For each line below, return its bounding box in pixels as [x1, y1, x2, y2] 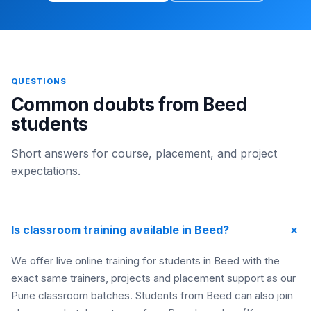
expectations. [11, 164, 81, 178]
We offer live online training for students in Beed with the [11, 254, 280, 267]
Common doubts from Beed [11, 94, 248, 115]
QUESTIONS [11, 76, 67, 86]
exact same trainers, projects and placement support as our [11, 271, 296, 285]
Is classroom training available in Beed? [11, 223, 229, 237]
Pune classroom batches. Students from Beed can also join [11, 289, 293, 302]
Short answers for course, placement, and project [11, 146, 277, 160]
